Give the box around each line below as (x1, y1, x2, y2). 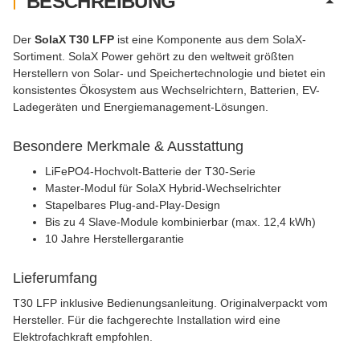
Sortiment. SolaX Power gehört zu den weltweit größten (13, 49, 294, 63)
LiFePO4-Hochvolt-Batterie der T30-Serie (45, 164, 256, 178)
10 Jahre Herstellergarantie (45, 231, 184, 245)
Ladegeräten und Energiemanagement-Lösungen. (13, 100, 268, 113)
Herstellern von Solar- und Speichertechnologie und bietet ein (13, 66, 325, 80)
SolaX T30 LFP (35, 32, 114, 46)
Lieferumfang (13, 269, 97, 286)
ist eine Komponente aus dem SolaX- (114, 32, 306, 46)
